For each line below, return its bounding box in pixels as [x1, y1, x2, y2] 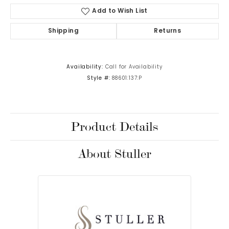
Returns [154, 28, 181, 35]
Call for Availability [105, 65, 163, 70]
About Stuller [78, 145, 151, 163]
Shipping [48, 28, 79, 35]
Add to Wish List [92, 8, 148, 15]
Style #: [86, 76, 110, 81]
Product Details [71, 118, 158, 136]
